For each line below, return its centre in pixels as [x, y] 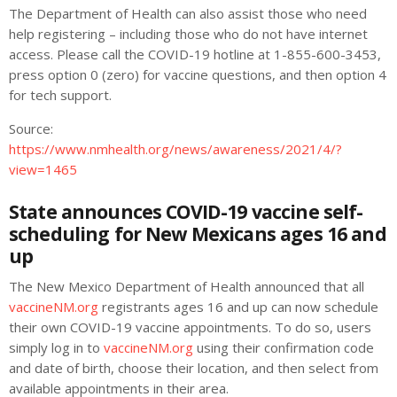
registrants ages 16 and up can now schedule [240, 307]
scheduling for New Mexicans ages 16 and [198, 234]
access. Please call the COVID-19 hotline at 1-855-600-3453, [195, 54]
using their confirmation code [284, 348]
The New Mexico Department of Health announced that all [187, 287]
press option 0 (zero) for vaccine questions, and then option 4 [198, 74]
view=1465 [43, 169]
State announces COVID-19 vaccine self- [186, 212]
